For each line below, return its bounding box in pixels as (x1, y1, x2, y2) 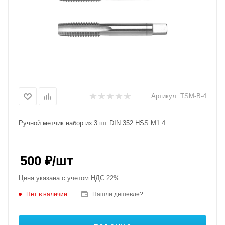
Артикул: (151, 92, 178, 100)
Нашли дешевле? (92, 191, 143, 198)
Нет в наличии (26, 190, 67, 198)
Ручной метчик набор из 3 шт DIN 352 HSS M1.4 (19, 119, 165, 127)
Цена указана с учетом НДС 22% (19, 174, 120, 182)
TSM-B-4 (180, 92, 206, 100)
